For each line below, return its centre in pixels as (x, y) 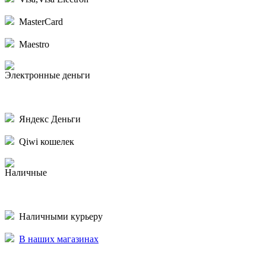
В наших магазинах (59, 239)
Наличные (26, 172)
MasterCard (39, 21)
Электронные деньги (47, 75)
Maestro (32, 44)
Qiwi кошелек (44, 141)
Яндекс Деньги (47, 119)
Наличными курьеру (58, 216)
